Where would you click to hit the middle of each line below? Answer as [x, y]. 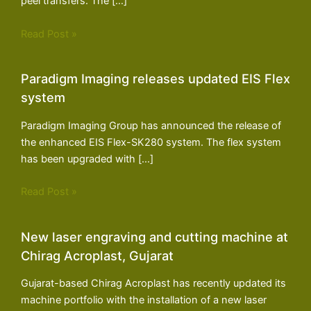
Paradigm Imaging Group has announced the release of [151, 125]
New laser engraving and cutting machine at [154, 236]
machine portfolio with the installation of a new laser [144, 300]
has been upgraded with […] [87, 159]
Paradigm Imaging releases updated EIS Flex [155, 79]
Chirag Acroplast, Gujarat [97, 255]
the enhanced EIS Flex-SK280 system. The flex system [151, 142]
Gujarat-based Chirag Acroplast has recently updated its [153, 284]
